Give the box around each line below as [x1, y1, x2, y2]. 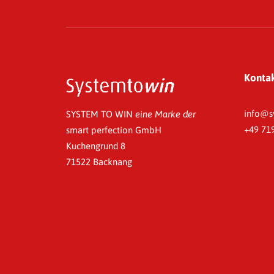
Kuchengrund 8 [66, 141, 125, 151]
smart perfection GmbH [66, 125, 161, 135]
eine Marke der [135, 109, 196, 119]
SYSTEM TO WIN [66, 109, 135, 119]
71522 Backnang [66, 157, 132, 167]
